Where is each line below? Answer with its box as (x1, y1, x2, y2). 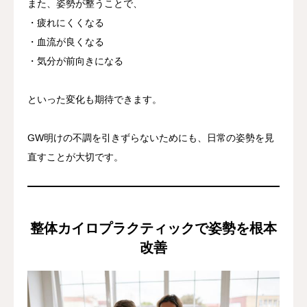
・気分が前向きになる (27, 55, 123, 66)
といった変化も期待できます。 (27, 93, 162, 105)
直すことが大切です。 (27, 151, 123, 162)
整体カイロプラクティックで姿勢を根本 (30, 220, 277, 236)
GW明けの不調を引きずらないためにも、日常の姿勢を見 (27, 132, 274, 143)
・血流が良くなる (27, 36, 104, 47)
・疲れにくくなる (27, 16, 104, 28)
